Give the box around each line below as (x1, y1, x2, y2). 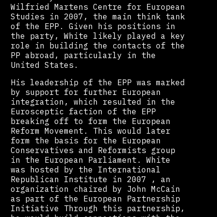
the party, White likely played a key (11, 31, 186, 41)
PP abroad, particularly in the (11, 50, 156, 60)
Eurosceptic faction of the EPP (11, 106, 156, 116)
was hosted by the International (11, 164, 161, 174)
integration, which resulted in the (11, 96, 176, 107)
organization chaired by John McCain (11, 184, 181, 194)
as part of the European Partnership (11, 193, 181, 203)
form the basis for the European (11, 135, 161, 145)
